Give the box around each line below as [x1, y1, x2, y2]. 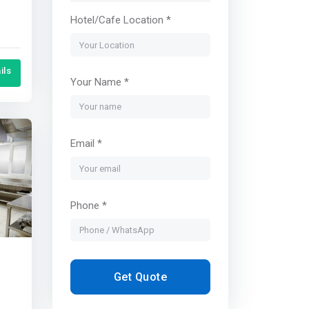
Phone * [70, 199, 107, 212]
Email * [70, 137, 102, 150]
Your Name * [70, 75, 129, 88]
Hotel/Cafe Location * [70, 14, 171, 27]
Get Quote [113, 270, 168, 283]
